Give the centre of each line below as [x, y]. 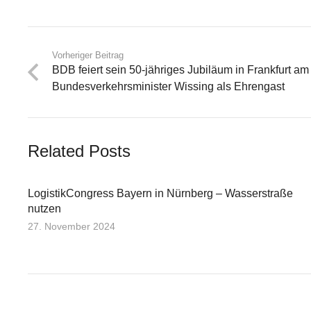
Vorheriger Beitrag [88, 55]
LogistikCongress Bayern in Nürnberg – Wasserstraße [160, 193]
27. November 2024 [72, 226]
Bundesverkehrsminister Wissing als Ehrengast [169, 86]
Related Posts [79, 151]
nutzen [44, 208]
